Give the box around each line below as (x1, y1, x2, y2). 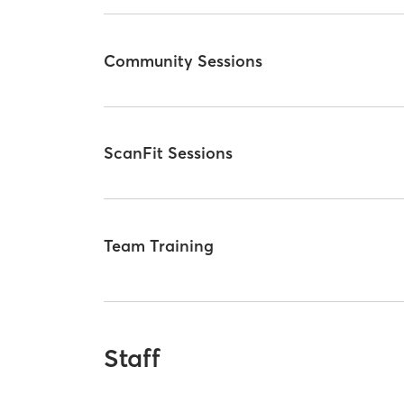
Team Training (104, 234, 215, 256)
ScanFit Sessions (104, 142, 234, 164)
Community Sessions (104, 50, 263, 71)
